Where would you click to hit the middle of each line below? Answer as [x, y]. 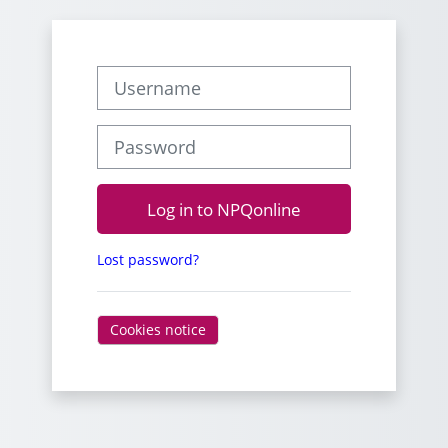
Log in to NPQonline [224, 209]
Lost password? [148, 259]
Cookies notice [158, 330]
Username [131, 75]
